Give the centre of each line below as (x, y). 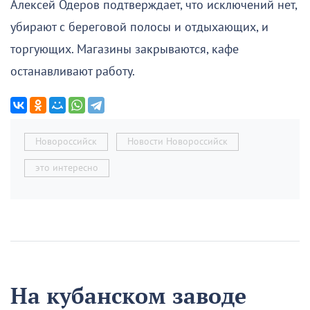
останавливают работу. (73, 71)
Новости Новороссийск (177, 141)
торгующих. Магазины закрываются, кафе (125, 49)
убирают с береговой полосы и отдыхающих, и (139, 27)
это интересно (67, 167)
